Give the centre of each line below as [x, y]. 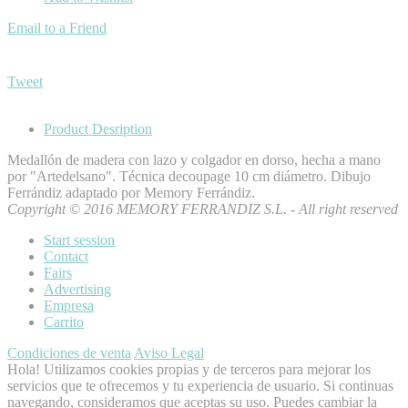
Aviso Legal [169, 353]
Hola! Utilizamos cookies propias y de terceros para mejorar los [189, 370]
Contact [66, 257]
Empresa [69, 306]
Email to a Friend [57, 28]
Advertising [77, 290]
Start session [79, 240]
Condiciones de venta [69, 353]
